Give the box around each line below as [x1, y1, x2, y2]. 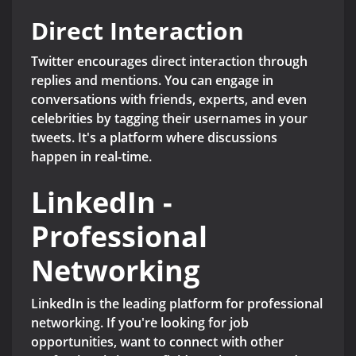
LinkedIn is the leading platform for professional [31, 295, 323, 313]
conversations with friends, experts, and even [31, 91, 307, 109]
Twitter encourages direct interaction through [31, 52, 308, 71]
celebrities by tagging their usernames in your [31, 110, 308, 128]
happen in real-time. [31, 148, 152, 166]
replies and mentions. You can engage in [31, 72, 273, 90]
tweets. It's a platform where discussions [31, 129, 277, 147]
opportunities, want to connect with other [31, 333, 284, 351]
